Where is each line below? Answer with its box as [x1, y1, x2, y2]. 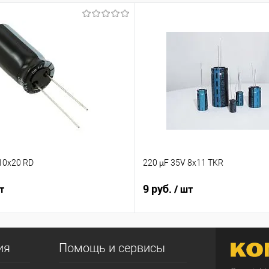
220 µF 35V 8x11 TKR [143, 157, 223, 168]
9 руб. [143, 181, 174, 196]
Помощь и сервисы [58, 241, 165, 255]
